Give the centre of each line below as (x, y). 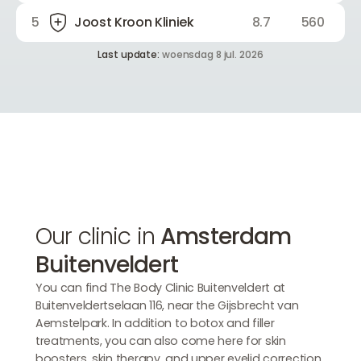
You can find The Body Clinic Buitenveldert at (160, 288)
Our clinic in (98, 237)
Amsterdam (226, 237)
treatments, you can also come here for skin (160, 341)
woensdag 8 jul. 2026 (212, 55)
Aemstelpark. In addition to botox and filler (155, 324)
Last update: (129, 55)
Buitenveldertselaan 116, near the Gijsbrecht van (167, 306)
